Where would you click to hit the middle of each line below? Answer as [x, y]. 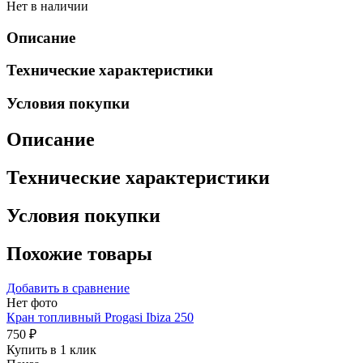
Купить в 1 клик [51, 349]
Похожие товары [79, 253]
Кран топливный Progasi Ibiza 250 [100, 317]
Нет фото [32, 302]
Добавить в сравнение [68, 288]
